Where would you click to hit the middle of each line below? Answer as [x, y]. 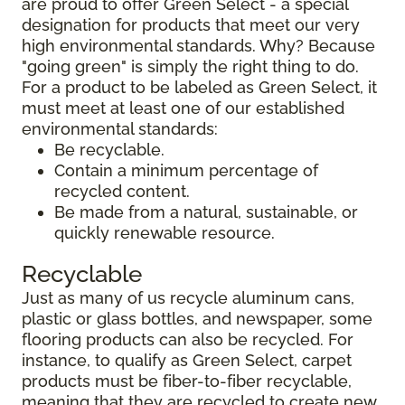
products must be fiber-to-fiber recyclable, [187, 381]
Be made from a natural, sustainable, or [206, 212]
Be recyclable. [109, 150]
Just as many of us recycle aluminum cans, [188, 298]
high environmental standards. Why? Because [198, 46]
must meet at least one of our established [183, 108]
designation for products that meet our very [191, 25]
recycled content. [122, 192]
